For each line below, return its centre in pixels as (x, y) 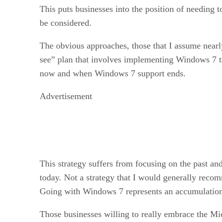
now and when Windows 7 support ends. (113, 73)
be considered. (66, 23)
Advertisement (66, 96)
